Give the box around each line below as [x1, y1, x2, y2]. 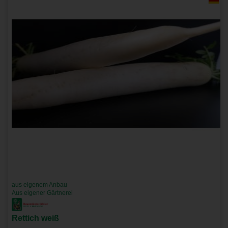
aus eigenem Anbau [12, 181, 67, 189]
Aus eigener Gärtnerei [12, 189, 73, 197]
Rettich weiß [12, 214, 59, 223]
